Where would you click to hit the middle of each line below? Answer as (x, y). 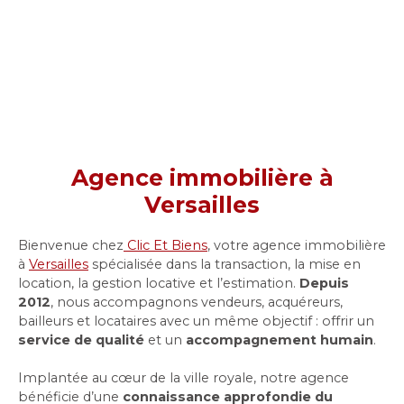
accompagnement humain (280, 340)
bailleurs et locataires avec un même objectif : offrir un (196, 321)
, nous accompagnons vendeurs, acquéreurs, (197, 303)
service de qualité (81, 340)
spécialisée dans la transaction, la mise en (225, 265)
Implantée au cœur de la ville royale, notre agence (184, 378)
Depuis (324, 284)
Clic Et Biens (165, 246)
